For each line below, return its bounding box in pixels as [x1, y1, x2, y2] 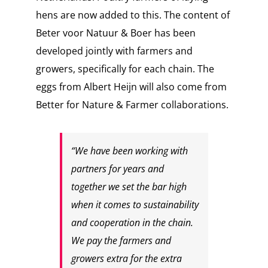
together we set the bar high [71, 180, 187, 194]
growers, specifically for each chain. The [35, 62, 214, 76]
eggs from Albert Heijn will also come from [35, 80, 227, 94]
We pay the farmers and [71, 234, 171, 248]
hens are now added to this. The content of [35, 8, 230, 22]
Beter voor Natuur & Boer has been [35, 26, 196, 40]
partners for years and [71, 162, 164, 176]
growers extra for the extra [71, 252, 182, 266]
